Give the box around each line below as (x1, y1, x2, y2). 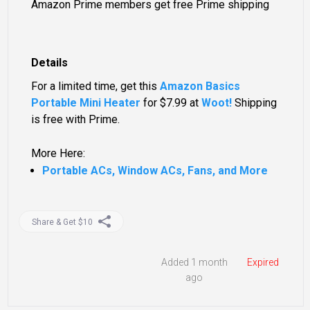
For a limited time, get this (31, 80, 161, 93)
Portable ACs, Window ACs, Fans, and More (42, 164, 268, 178)
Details (31, 56, 69, 70)
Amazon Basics (160, 80, 241, 93)
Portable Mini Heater (31, 96, 141, 110)
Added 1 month (161, 257, 228, 268)
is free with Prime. (31, 113, 120, 127)
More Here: (31, 147, 86, 161)
